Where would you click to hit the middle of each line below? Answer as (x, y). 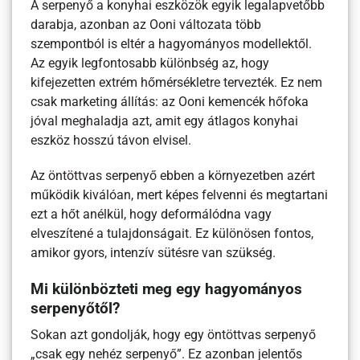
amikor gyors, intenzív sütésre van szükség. (153, 254)
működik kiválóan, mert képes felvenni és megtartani (180, 196)
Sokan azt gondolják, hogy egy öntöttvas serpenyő (174, 335)
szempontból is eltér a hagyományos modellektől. (172, 45)
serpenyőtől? (76, 308)
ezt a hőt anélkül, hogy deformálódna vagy (151, 215)
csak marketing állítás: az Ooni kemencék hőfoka (170, 102)
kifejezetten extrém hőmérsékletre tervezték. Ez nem (177, 83)
